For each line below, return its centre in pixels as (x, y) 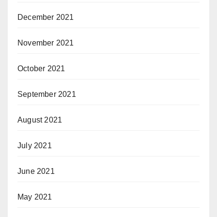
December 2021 (46, 17)
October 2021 (41, 69)
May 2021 (35, 197)
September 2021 (47, 94)
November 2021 (46, 43)
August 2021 (40, 120)
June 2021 (36, 171)
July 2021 (35, 146)
